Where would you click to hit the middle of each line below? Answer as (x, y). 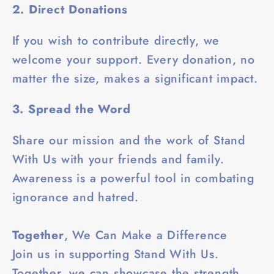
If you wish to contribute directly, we (116, 40)
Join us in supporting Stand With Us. (115, 254)
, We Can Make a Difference (146, 235)
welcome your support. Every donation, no (133, 59)
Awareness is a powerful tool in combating (133, 178)
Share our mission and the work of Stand (128, 140)
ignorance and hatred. (75, 197)
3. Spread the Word (71, 109)
